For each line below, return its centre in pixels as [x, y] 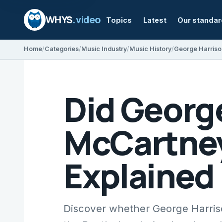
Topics [119, 20]
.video [87, 20]
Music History [150, 49]
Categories [62, 49]
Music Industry [104, 49]
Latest [155, 20]
